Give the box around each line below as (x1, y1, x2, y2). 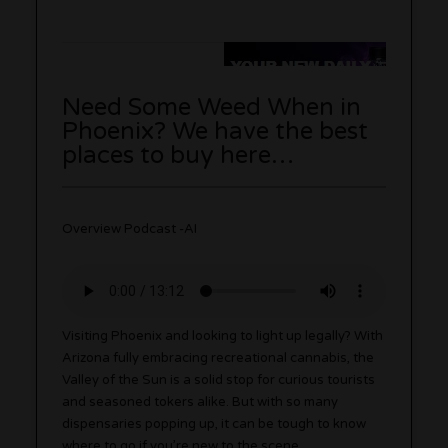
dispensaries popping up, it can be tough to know (62, 415, 367, 432)
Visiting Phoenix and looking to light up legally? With (62, 327, 384, 344)
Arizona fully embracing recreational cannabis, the (62, 349, 375, 366)
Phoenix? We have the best (62, 116, 369, 146)
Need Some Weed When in (62, 92, 362, 122)
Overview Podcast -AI (62, 220, 198, 237)
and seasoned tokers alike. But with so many (62, 393, 339, 410)
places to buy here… (62, 140, 295, 170)
